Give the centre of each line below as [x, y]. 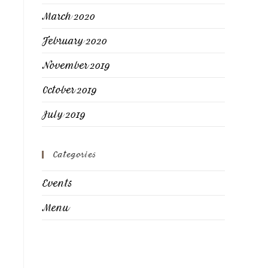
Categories [74, 154]
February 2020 [74, 41]
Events [57, 183]
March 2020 [68, 16]
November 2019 [76, 65]
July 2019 [64, 114]
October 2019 [69, 90]
